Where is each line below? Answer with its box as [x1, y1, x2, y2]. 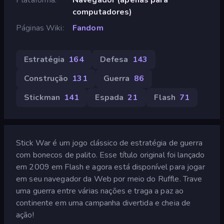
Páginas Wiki [16, 22, 62, 33]
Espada [95, 91, 124, 103]
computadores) [72, 6, 132, 17]
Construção [24, 72, 68, 84]
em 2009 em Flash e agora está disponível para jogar [16, 161, 205, 172]
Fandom [72, 22, 103, 33]
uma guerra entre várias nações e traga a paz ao [16, 185, 184, 196]
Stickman [24, 91, 60, 103]
